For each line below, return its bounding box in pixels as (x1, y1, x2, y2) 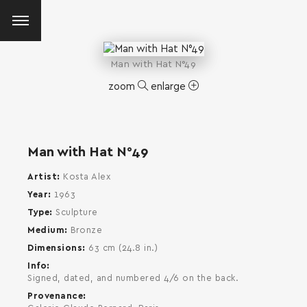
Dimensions (27, 243, 82, 253)
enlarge (151, 81, 188, 92)
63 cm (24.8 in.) (88, 243, 158, 253)
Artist (27, 172, 57, 182)
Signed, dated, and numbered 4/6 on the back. (27, 273, 238, 283)
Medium (27, 225, 64, 235)
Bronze (71, 225, 102, 235)
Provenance (27, 291, 83, 301)
